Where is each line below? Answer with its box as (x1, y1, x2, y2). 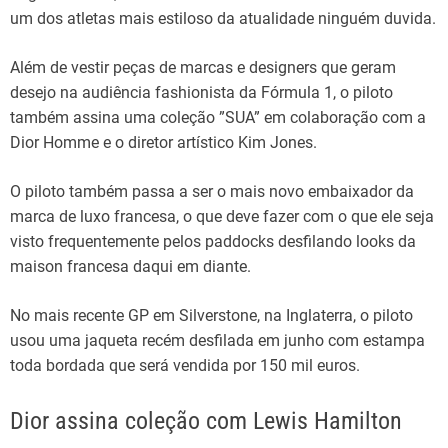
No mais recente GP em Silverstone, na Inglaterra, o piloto (10, 305, 413, 325)
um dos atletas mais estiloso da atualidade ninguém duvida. (10, 8, 436, 28)
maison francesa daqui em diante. (10, 256, 251, 276)
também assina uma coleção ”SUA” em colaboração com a (10, 107, 426, 127)
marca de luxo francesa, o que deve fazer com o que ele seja (10, 206, 434, 226)
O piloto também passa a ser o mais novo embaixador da (10, 181, 414, 201)
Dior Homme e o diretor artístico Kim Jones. (10, 132, 317, 152)
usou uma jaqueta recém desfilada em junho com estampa (10, 330, 425, 350)
